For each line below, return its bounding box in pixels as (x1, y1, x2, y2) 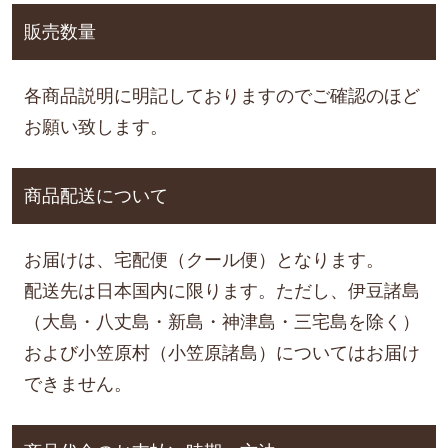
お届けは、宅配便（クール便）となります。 (23, 249, 384, 270)
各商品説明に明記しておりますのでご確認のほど (23, 85, 420, 106)
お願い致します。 (23, 116, 168, 137)
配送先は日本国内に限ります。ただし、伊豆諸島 (23, 280, 420, 301)
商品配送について (23, 185, 168, 206)
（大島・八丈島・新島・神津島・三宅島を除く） (23, 311, 420, 332)
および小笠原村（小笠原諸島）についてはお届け (23, 342, 420, 363)
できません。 (23, 373, 132, 394)
